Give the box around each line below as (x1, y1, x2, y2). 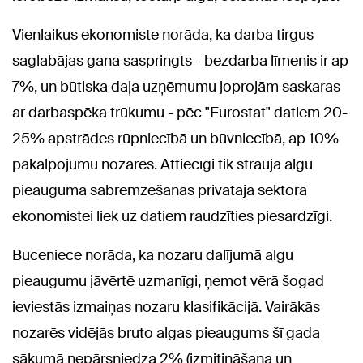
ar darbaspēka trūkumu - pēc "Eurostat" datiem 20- (12, 102, 348, 122)
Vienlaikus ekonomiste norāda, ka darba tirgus (12, 24, 314, 45)
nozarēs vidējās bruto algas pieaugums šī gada (12, 322, 320, 343)
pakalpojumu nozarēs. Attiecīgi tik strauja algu (12, 154, 313, 174)
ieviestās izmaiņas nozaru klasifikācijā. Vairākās (12, 297, 320, 317)
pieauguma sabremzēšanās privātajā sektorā (12, 180, 307, 200)
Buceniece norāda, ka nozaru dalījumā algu (12, 245, 293, 265)
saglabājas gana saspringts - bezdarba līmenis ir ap (12, 50, 348, 70)
